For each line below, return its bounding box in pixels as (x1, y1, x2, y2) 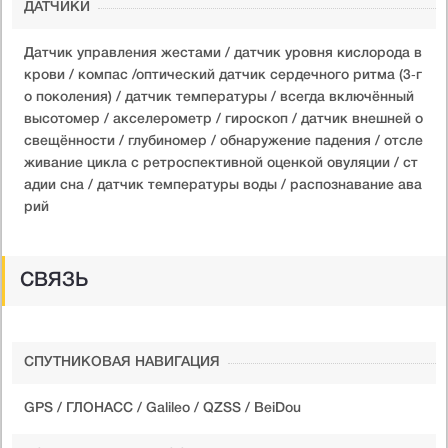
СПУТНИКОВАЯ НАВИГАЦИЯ (24, 355, 220, 369)
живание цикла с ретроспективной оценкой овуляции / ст (24, 156, 418, 170)
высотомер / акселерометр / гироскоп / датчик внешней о (24, 112, 423, 126)
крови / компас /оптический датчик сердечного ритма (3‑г (24, 68, 422, 82)
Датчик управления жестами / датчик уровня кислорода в (24, 46, 422, 60)
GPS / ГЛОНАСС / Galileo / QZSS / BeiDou (24, 401, 301, 415)
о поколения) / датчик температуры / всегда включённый (24, 90, 414, 104)
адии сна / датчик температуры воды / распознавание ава (24, 178, 422, 192)
